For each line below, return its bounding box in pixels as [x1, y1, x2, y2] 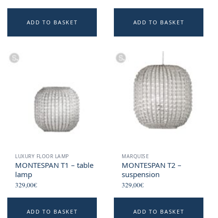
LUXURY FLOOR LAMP [15, 153, 69, 160]
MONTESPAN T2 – [122, 160, 182, 170]
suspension [122, 169, 160, 180]
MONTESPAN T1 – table [15, 160, 94, 170]
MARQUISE [122, 153, 149, 160]
